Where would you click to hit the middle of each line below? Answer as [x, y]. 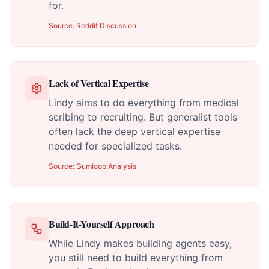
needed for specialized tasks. [115, 146]
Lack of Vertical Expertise [99, 83]
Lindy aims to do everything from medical [144, 103]
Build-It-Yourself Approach [101, 224]
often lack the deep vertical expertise [134, 131]
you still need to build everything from [136, 258]
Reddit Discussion [106, 26]
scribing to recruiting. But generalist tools [143, 117]
